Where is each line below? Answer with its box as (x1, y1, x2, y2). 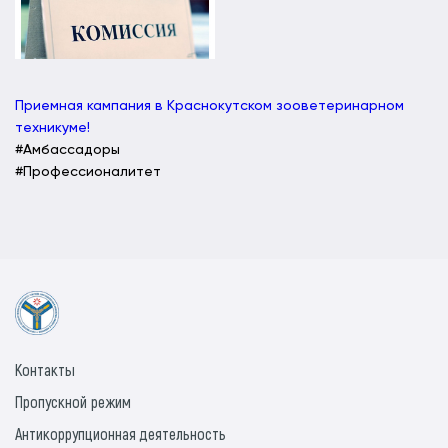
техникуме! (15, 121, 90, 136)
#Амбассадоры (15, 143, 120, 158)
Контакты (15, 360, 75, 380)
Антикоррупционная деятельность (15, 424, 226, 444)
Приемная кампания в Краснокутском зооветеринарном (15, 99, 404, 114)
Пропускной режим (15, 392, 131, 412)
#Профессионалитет (15, 165, 161, 180)
